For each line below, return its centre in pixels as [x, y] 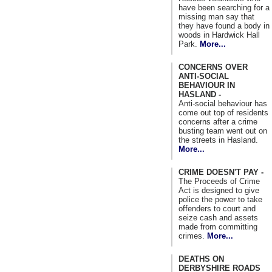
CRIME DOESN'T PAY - [221, 172]
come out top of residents [223, 112]
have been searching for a [224, 7]
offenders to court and [217, 208]
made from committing [218, 226]
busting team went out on [223, 131]
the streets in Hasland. [218, 140]
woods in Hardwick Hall [219, 35]
